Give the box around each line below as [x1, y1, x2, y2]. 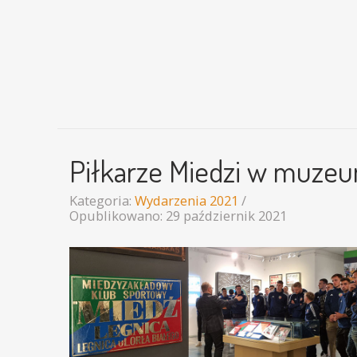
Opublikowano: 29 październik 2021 [69, 206, 287, 225]
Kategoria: [69, 190, 135, 210]
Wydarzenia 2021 [135, 190, 238, 210]
